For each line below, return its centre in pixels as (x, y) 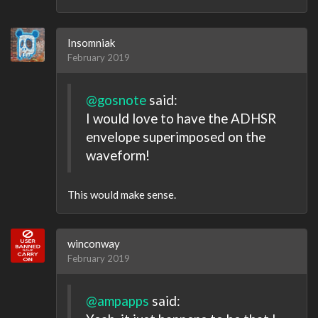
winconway (94, 243)
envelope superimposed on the (176, 137)
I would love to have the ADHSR (181, 119)
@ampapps (117, 301)
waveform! (118, 155)
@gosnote (116, 100)
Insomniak (91, 42)
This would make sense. (122, 194)
